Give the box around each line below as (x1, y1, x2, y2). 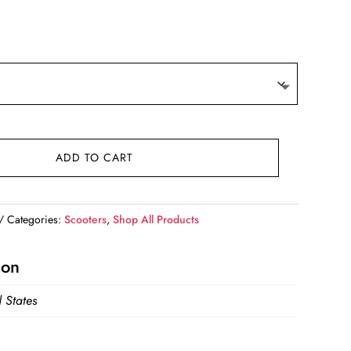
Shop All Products (113, 212, 200, 228)
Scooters (64, 212, 107, 228)
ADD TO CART (55, 150, 133, 166)
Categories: (7, 212, 65, 228)
